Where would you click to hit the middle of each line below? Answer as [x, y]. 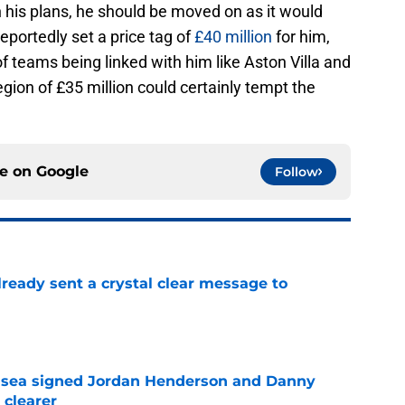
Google [62, 171]
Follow [297, 171]
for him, [301, 36]
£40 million [233, 36]
